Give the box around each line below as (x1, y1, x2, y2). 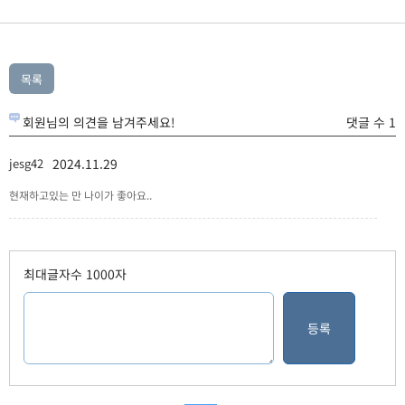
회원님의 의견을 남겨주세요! (23, 113, 175, 131)
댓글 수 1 (346, 113, 396, 131)
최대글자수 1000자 (24, 265, 127, 283)
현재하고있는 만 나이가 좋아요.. (9, 187, 152, 202)
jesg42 (9, 155, 43, 172)
